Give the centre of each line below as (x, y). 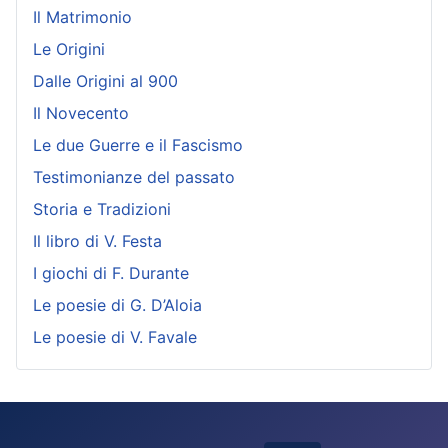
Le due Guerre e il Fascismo (138, 144)
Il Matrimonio (82, 16)
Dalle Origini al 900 (105, 80)
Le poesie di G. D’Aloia (117, 304)
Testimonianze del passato (134, 176)
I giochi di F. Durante (111, 272)
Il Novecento (81, 112)
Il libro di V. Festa (97, 240)
